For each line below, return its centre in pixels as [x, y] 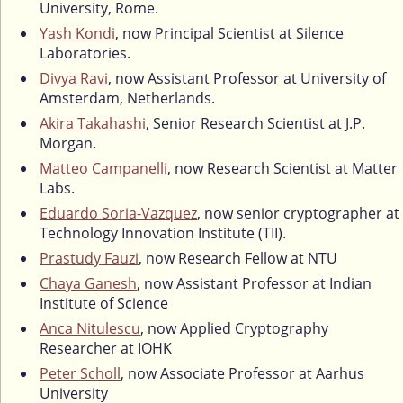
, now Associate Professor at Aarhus [242, 373]
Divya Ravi [74, 78]
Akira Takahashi [93, 123]
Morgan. [68, 143]
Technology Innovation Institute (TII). [163, 233]
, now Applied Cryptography [234, 328]
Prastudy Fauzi [89, 258]
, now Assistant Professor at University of [247, 78]
